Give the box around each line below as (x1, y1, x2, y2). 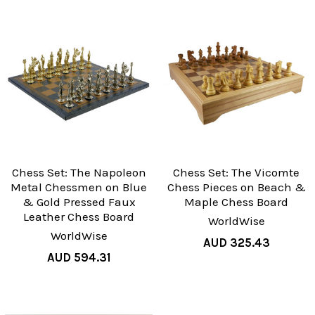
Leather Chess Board (23, 210, 134, 224)
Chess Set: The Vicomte (173, 165, 300, 180)
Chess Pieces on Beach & (167, 180, 306, 195)
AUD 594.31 (46, 250, 111, 265)
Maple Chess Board (184, 195, 288, 210)
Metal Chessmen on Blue (11, 180, 147, 195)
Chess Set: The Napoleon (11, 165, 146, 180)
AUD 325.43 (202, 236, 270, 250)
